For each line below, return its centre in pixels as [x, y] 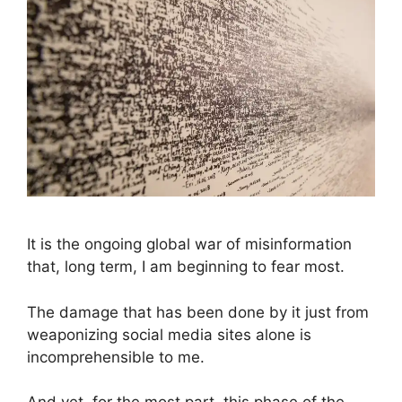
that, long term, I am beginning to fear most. [186, 267]
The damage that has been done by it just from [198, 312]
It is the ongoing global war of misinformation [189, 245]
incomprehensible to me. [116, 357]
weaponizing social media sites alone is [169, 334]
